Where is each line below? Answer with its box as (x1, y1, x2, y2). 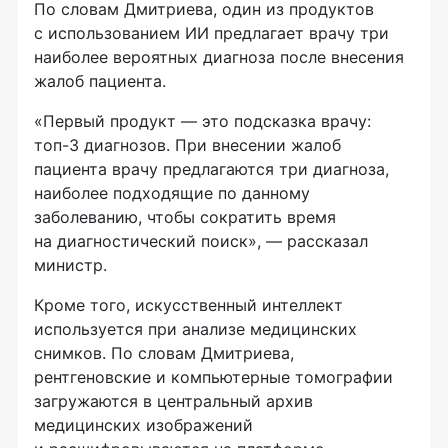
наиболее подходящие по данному (34, 183, 310, 204)
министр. (34, 255, 107, 276)
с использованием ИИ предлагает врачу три (34, 23, 389, 44)
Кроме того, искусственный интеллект (34, 295, 343, 316)
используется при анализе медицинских (34, 319, 357, 340)
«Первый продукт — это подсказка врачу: (34, 111, 371, 132)
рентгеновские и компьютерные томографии (34, 367, 393, 388)
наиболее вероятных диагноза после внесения (34, 47, 404, 68)
